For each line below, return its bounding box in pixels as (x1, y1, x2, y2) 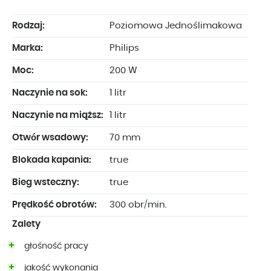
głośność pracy (24, 242, 88, 251)
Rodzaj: (12, 21, 45, 31)
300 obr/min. (109, 200, 167, 210)
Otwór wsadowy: (12, 133, 88, 143)
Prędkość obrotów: (12, 200, 97, 210)
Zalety (12, 220, 41, 229)
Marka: (12, 44, 43, 53)
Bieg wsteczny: (12, 178, 79, 188)
